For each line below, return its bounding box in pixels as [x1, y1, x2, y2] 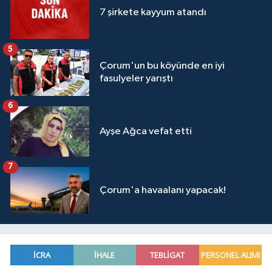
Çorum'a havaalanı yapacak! [100, 185, 226, 196]
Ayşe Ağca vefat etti [100, 126, 192, 137]
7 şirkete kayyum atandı [100, 7, 206, 18]
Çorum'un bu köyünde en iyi [100, 61, 225, 72]
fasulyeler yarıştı [100, 73, 173, 84]
